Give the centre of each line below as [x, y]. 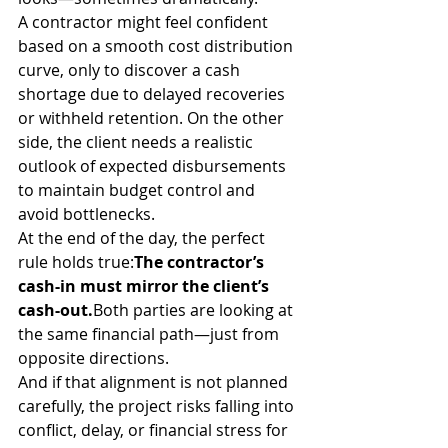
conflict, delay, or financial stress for [155, 430]
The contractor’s [201, 262]
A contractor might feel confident [145, 22]
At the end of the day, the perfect [143, 238]
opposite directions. [93, 358]
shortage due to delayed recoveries [153, 94]
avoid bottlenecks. [86, 214]
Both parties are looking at [195, 310]
